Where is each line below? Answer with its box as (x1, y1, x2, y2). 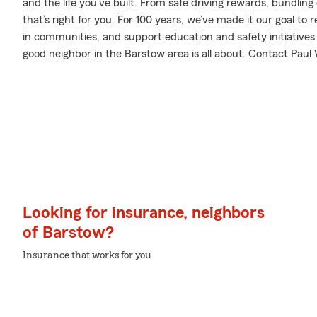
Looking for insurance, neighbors (23, 204, 265, 221)
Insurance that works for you (23, 250, 151, 260)
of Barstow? (23, 224, 114, 241)
